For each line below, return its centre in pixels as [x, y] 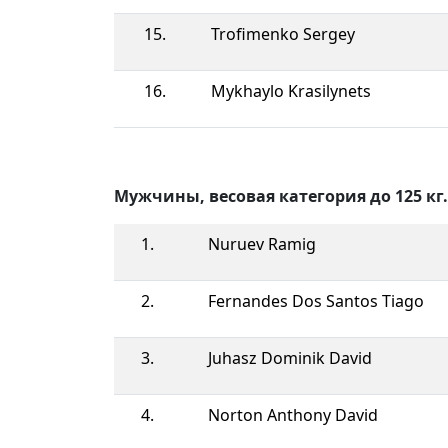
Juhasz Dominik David [290, 357]
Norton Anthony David [293, 414]
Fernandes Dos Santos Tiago [316, 300]
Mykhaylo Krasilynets [291, 90]
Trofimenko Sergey [283, 33]
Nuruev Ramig [262, 243]
